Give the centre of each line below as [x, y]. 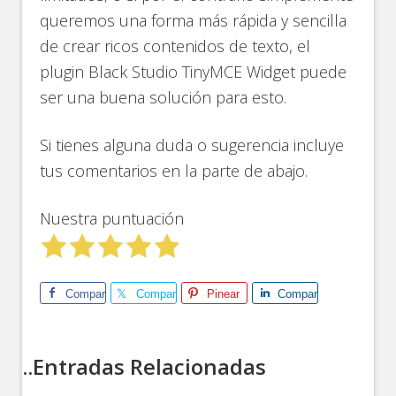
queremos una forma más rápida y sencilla [194, 20]
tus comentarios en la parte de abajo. [174, 170]
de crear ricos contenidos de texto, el [175, 46]
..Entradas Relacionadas [145, 366]
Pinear [224, 293]
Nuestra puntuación [112, 218]
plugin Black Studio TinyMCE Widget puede [194, 71]
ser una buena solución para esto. [164, 97]
